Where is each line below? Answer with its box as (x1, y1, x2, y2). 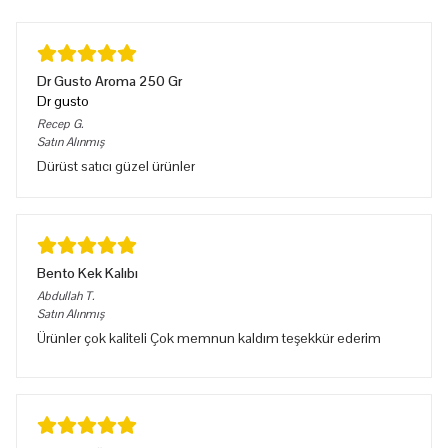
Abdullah (37, 288, 82, 304)
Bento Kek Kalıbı (37, 264, 138, 282)
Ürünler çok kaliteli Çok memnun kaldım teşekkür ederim (37, 329, 381, 347)
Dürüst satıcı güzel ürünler (37, 157, 195, 175)
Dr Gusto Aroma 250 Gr (37, 72, 182, 90)
